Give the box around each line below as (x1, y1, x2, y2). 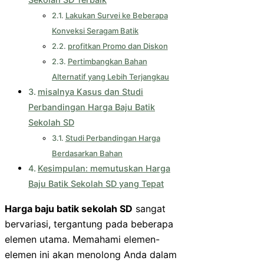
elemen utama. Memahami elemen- (5, 233, 160, 246)
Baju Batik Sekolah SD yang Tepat (28, 179, 164, 189)
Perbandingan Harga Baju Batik (28, 102, 155, 113)
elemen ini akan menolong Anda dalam (5, 249, 177, 261)
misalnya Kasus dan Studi (37, 87, 143, 97)
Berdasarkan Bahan (52, 148, 123, 159)
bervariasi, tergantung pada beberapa (5, 218, 173, 230)
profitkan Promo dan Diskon (67, 41, 168, 51)
